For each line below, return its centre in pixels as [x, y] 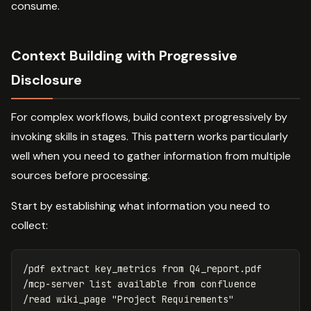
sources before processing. [81, 176]
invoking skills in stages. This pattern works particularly [150, 137]
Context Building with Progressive [124, 56]
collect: [30, 226]
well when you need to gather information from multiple [151, 156]
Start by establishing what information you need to [141, 206]
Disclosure [47, 80]
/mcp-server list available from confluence [140, 284]
